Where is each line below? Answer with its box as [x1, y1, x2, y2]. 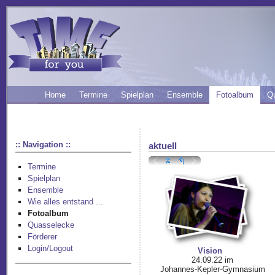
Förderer [28, 232, 58, 242]
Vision [198, 246, 223, 256]
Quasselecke [28, 220, 75, 230]
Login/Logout [28, 244, 74, 254]
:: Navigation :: [15, 139, 71, 149]
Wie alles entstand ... [28, 197, 104, 207]
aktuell [149, 141, 177, 151]
